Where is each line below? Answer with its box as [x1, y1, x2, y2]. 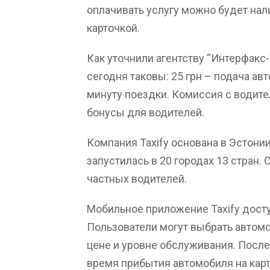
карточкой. [87, 21, 140, 34]
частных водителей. [87, 172, 187, 185]
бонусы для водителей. [87, 105, 204, 119]
